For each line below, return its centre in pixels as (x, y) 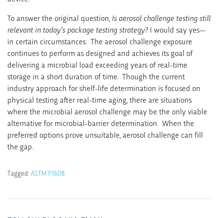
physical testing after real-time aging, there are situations (100, 99)
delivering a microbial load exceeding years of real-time (97, 64)
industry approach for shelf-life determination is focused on (104, 88)
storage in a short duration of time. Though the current (96, 76)
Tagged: (19, 173)
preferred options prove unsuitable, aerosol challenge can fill (105, 134)
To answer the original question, (60, 18)
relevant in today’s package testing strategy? (78, 29)
